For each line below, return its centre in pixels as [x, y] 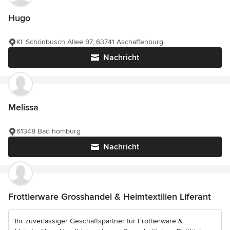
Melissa [23, 108]
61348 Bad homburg [49, 131]
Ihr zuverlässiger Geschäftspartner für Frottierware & [99, 221]
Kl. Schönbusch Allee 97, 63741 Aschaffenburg [90, 42]
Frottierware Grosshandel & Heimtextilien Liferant [110, 197]
